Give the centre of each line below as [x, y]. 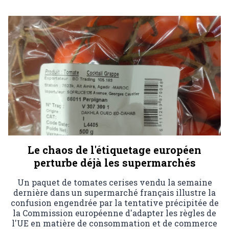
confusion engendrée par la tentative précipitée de [114, 202]
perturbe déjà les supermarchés [114, 162]
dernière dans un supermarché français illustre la [114, 192]
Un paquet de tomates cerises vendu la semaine [114, 182]
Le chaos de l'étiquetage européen [114, 150]
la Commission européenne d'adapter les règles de [114, 213]
